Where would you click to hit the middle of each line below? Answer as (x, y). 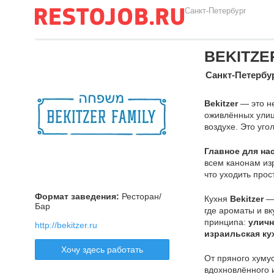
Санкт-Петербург (216, 11)
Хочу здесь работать (102, 250)
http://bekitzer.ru (66, 225)
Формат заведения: (77, 196)
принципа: (226, 222)
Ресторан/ (140, 196)
